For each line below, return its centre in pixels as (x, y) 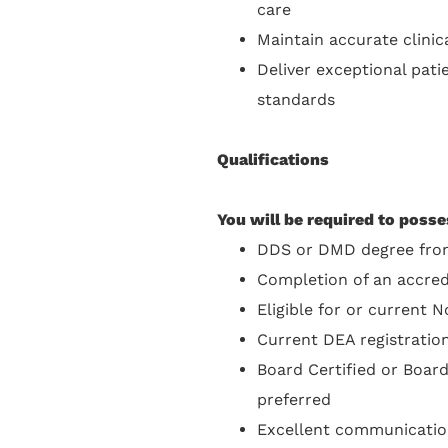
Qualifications (273, 159)
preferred (294, 399)
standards (296, 99)
